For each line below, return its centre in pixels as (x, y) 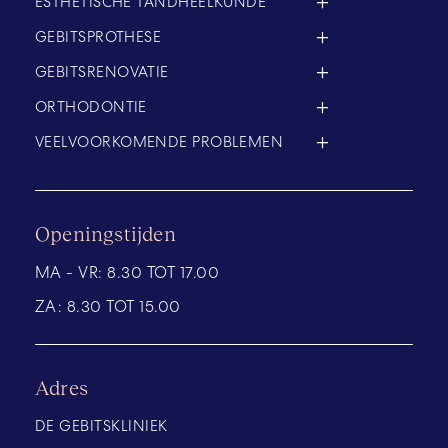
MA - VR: (71, 272)
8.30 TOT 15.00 (123, 306)
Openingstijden (105, 233)
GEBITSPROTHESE (98, 37)
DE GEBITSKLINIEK (101, 426)
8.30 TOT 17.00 (163, 272)
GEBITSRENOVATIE (102, 72)
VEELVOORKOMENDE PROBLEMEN (159, 142)
